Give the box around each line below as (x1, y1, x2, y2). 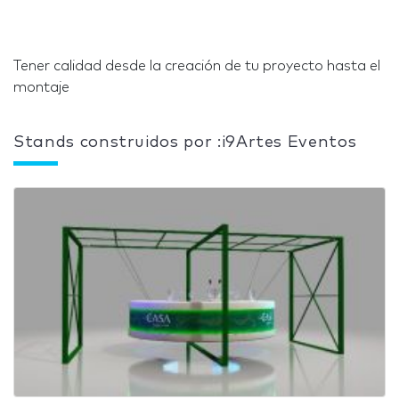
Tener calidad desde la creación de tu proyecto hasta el (13, 59, 380, 73)
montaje (13, 80, 69, 94)
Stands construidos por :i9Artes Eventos (13, 134, 357, 151)
